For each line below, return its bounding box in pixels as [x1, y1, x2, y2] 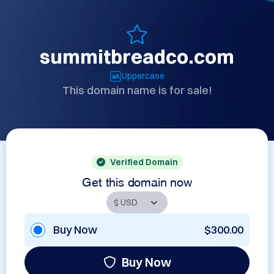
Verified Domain [109, 157, 178, 168]
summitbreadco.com [40, 45, 234, 68]
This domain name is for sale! [62, 83, 212, 97]
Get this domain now [82, 177, 192, 183]
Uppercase [122, 70, 165, 81]
